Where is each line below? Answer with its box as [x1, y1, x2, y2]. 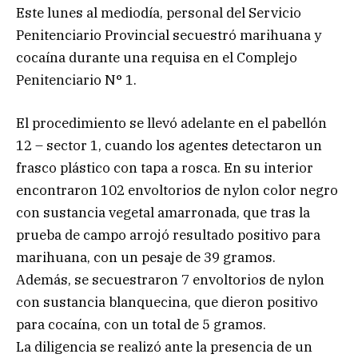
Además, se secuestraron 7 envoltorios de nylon [16, 270, 324, 288]
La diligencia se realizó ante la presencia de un [16, 337, 312, 356]
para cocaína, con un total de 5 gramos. [16, 315, 266, 333]
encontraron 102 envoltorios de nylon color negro [16, 181, 338, 199]
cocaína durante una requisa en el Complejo [16, 48, 297, 66]
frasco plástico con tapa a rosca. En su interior [16, 158, 313, 177]
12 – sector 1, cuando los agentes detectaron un [16, 136, 322, 154]
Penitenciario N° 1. [16, 70, 137, 89]
